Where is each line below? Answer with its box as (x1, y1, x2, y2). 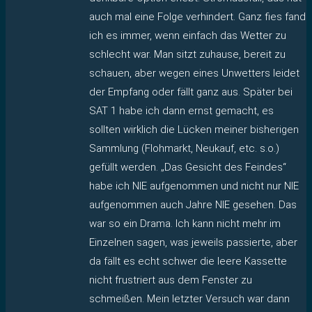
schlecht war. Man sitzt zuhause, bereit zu (89, 47, 286, 61)
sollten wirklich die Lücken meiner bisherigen (89, 123, 299, 136)
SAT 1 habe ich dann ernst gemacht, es (89, 104, 274, 117)
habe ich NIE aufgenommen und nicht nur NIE (89, 179, 299, 192)
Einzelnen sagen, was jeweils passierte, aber (89, 235, 297, 249)
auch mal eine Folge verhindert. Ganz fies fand (89, 10, 306, 23)
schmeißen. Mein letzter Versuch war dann (89, 292, 290, 305)
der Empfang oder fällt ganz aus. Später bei (89, 85, 292, 98)
